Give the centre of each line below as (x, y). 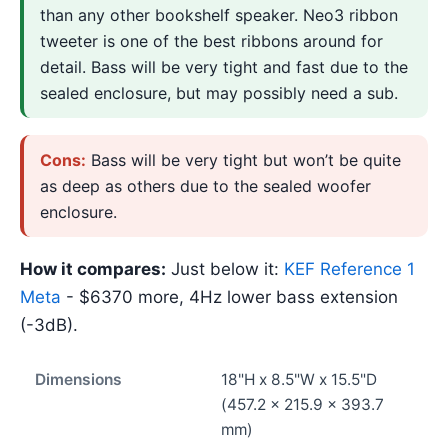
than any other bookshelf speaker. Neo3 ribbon (219, 14)
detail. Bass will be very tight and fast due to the (224, 66)
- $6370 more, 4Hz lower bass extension (229, 296)
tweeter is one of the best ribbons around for (211, 40)
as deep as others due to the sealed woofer (205, 186)
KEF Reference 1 (349, 268)
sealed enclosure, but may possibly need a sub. (219, 92)
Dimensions (78, 380)
